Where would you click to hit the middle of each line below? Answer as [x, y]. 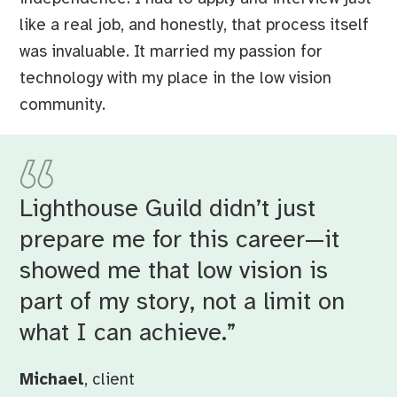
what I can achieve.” [127, 333]
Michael [51, 380]
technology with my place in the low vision [175, 78]
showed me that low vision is [173, 271]
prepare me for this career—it [179, 240]
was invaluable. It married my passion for [171, 52]
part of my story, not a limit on [182, 302]
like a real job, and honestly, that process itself [194, 25]
